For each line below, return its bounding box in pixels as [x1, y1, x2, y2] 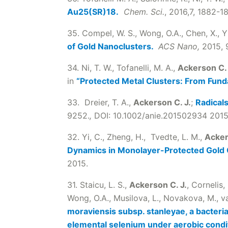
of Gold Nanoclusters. [67, 41, 156, 51]
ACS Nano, [158, 41, 199, 51]
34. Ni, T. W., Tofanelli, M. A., [67, 63, 178, 73]
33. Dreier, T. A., [67, 97, 133, 107]
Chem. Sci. [124, 7, 164, 17]
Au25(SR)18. [67, 7, 119, 17]
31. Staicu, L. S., [67, 180, 129, 190]
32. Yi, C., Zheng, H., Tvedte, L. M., [67, 132, 205, 142]
